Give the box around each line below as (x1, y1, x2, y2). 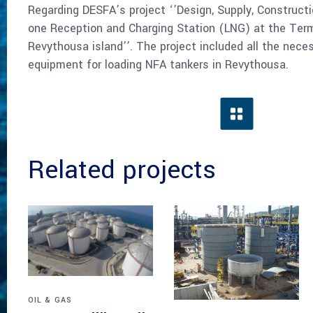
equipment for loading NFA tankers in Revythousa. (27, 57, 289, 73)
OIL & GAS (27, 295, 73, 306)
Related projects (27, 152, 216, 189)
